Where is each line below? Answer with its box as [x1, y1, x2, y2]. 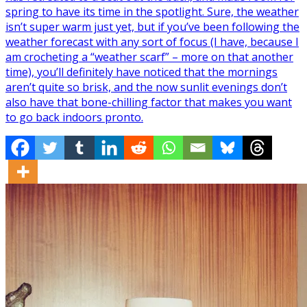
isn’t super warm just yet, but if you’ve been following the [5, 19, 299, 34]
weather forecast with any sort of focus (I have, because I [5, 34, 299, 49]
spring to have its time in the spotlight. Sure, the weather [5, 3, 299, 19]
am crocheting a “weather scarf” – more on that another [5, 49, 293, 64]
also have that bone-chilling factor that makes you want [5, 94, 292, 110]
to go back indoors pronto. [5, 109, 143, 125]
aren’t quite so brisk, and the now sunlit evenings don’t [5, 79, 287, 95]
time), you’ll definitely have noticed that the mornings [5, 64, 278, 79]
